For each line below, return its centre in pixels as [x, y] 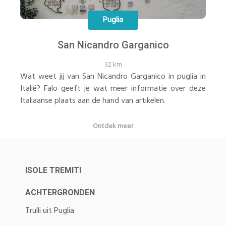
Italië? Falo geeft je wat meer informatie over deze [113, 89]
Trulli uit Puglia [50, 211]
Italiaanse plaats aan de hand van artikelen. [93, 101]
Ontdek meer [113, 126]
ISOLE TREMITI [53, 170]
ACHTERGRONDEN [60, 192]
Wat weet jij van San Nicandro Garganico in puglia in [113, 76]
